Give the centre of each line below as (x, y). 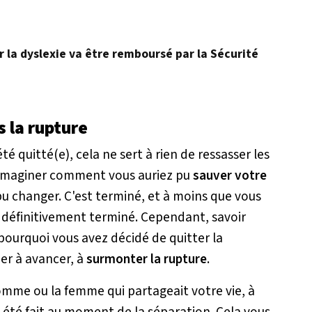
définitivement (44, 218)
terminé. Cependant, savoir (166, 218)
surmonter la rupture (147, 259)
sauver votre (228, 176)
